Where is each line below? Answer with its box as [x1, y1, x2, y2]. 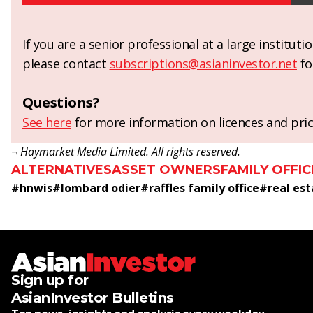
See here [22, 114, 71, 131]
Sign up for [11, 272, 89, 289]
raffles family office [149, 180, 259, 196]
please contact [22, 55, 110, 73]
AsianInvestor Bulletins [11, 289, 174, 307]
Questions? [22, 93, 99, 112]
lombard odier [61, 180, 140, 196]
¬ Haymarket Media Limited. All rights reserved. [11, 144, 240, 160]
